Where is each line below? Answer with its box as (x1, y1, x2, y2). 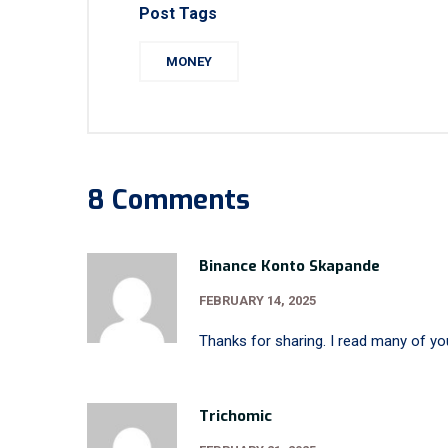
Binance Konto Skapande (199, 256, 380, 276)
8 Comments (87, 182, 250, 218)
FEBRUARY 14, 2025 (199, 293, 316, 308)
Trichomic (199, 406, 272, 426)
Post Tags (139, 4, 217, 23)
